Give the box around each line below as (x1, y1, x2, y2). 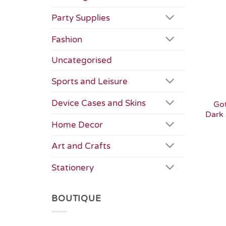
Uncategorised (51, 55, 112, 66)
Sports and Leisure (51, 76, 128, 87)
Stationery (51, 162, 94, 174)
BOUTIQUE (51, 193, 101, 204)
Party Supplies (51, 13, 110, 23)
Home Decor (51, 119, 103, 130)
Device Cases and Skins (51, 97, 146, 108)
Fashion (51, 34, 82, 45)
